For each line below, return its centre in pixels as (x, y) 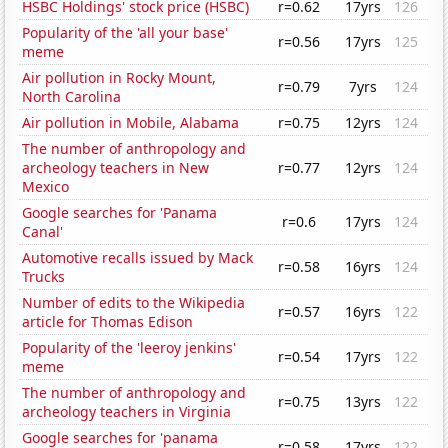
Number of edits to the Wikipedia (134, 303)
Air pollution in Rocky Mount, (119, 78)
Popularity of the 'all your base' (125, 33)
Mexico (46, 187)
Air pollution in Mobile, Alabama (131, 123)
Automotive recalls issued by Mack (138, 258)
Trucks (44, 277)
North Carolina (72, 97)
